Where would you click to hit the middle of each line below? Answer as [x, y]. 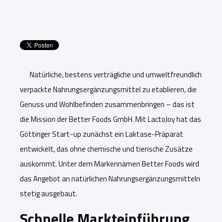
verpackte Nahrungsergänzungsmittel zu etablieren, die [108, 89]
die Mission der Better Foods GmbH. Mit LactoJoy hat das [111, 119]
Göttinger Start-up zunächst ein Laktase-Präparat [102, 134]
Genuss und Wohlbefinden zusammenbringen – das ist [107, 104]
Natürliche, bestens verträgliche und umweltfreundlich [116, 75]
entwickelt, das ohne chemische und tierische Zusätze [106, 149]
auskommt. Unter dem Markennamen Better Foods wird [110, 164]
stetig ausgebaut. [49, 194]
